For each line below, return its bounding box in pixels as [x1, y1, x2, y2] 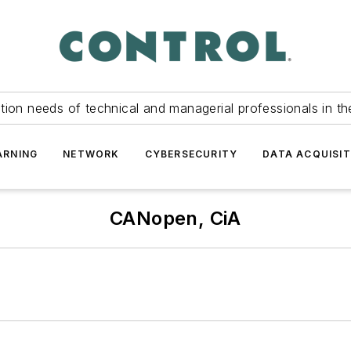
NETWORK [63, 148, 120, 160]
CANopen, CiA [110, 207, 241, 230]
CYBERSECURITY [144, 148, 238, 160]
